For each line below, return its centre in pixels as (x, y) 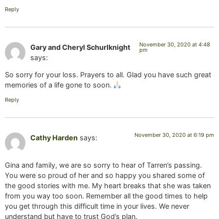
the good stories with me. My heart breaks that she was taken (108, 186)
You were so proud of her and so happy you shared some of (105, 175)
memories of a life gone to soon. (59, 85)
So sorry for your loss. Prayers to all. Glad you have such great (108, 75)
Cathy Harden (54, 137)
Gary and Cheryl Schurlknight (80, 47)
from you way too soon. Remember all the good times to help (106, 196)
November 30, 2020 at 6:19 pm (174, 135)
